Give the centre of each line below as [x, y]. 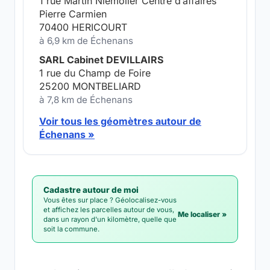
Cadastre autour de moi [91, 190]
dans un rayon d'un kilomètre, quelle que [110, 219]
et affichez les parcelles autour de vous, [109, 210]
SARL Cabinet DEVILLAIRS [101, 60]
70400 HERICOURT [83, 27]
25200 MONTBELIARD [90, 86]
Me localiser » [202, 214]
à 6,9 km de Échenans [86, 41]
